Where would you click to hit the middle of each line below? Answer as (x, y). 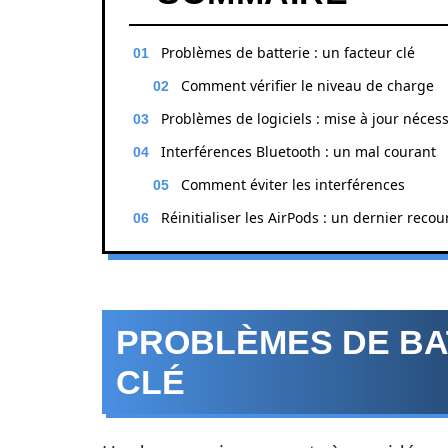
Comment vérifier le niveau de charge (307, 85)
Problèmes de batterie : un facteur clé (288, 52)
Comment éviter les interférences (293, 184)
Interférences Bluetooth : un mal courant (298, 151)
